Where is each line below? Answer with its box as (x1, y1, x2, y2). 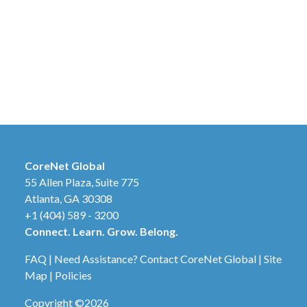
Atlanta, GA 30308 (25, 192, 112, 206)
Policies (55, 269, 92, 282)
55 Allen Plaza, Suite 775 (25, 175, 139, 189)
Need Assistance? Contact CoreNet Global (54, 252, 256, 266)
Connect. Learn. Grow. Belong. (25, 225, 178, 238)
